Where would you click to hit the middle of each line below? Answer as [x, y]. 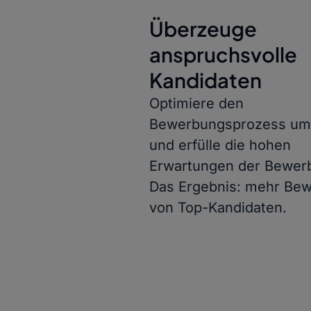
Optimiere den [196, 104]
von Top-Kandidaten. [218, 208]
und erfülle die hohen [220, 145]
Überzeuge [203, 29]
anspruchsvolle [223, 54]
